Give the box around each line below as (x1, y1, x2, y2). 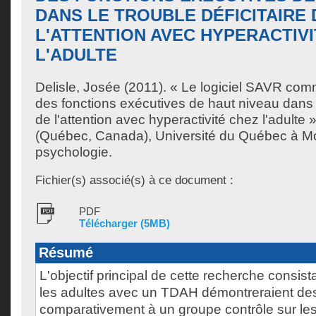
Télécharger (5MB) (79, 217, 170, 229)
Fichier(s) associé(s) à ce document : (35, 173, 233, 187)
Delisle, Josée (35, 80, 121, 95)
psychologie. (35, 145, 112, 159)
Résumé (39, 245, 93, 260)
